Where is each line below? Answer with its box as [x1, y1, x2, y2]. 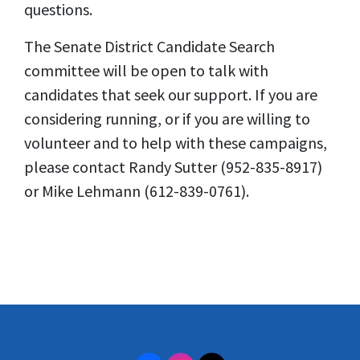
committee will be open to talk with [24, 60, 268, 80]
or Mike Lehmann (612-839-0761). [24, 181, 249, 201]
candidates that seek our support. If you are [24, 84, 317, 104]
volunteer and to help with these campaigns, [24, 133, 327, 153]
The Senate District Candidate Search [24, 36, 275, 56]
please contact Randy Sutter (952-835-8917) [24, 157, 322, 177]
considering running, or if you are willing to [24, 108, 310, 129]
